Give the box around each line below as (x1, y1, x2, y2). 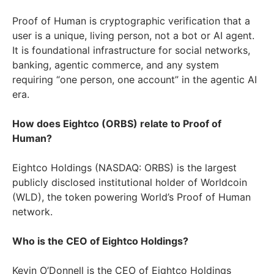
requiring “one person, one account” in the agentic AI (12, 73, 257, 86)
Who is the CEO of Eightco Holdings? (12, 235, 188, 248)
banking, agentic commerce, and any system (12, 59, 219, 72)
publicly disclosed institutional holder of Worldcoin (12, 176, 247, 189)
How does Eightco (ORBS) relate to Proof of (12, 117, 221, 130)
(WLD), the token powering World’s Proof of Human (12, 191, 251, 204)
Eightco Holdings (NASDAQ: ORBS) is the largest (12, 161, 237, 174)
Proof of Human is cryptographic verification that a (12, 15, 250, 28)
